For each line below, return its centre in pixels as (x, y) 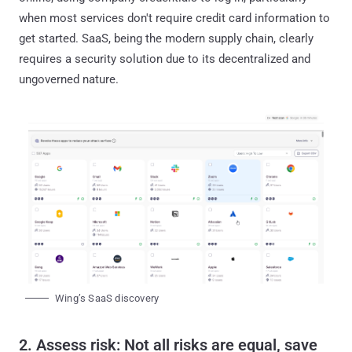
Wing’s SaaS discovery (107, 298)
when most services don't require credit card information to (174, 18)
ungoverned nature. (69, 79)
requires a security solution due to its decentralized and (165, 59)
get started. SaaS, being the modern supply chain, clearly (166, 38)
